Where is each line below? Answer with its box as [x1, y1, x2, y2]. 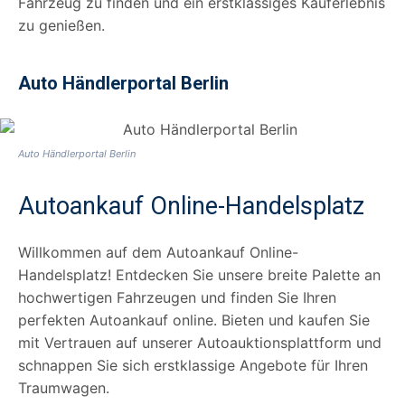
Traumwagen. [18, 378, 109, 397]
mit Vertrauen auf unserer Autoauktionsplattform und [18, 333, 381, 352]
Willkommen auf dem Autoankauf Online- [18, 242, 298, 261]
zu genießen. [18, 15, 105, 34]
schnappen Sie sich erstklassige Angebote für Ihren [18, 355, 368, 374]
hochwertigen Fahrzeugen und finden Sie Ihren [18, 287, 336, 306]
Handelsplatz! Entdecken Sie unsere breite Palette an [18, 265, 381, 284]
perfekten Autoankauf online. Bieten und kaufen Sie [18, 310, 370, 329]
